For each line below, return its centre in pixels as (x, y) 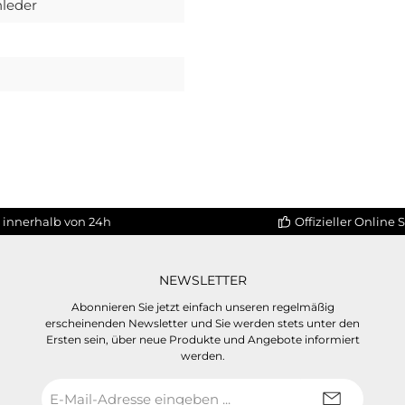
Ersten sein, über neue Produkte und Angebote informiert (202, 340)
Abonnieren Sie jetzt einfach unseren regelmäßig (202, 307)
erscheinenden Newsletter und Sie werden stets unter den (202, 324)
